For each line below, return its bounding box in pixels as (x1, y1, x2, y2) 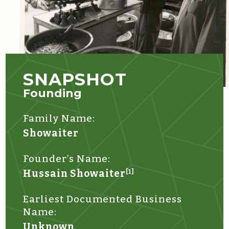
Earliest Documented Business (23, 193, 182, 205)
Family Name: (23, 112, 96, 124)
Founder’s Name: (23, 152, 111, 165)
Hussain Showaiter (23, 167, 126, 179)
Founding (23, 86, 82, 100)
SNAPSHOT (23, 68, 127, 89)
